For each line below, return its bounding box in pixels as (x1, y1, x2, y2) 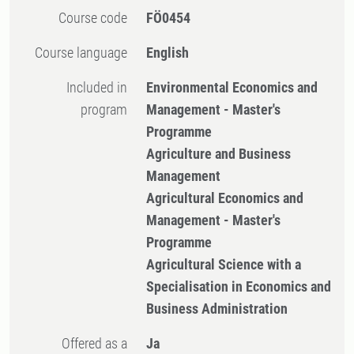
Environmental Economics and (146, 79, 318, 96)
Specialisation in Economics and (146, 278, 332, 295)
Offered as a (62, 335, 71, 352)
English (146, 44, 190, 61)
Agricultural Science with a (146, 256, 302, 273)
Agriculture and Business (146, 145, 292, 162)
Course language (43, 44, 128, 61)
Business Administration (146, 300, 288, 317)
